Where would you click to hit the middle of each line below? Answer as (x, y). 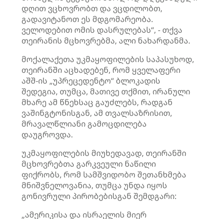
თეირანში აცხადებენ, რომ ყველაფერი (101, 70)
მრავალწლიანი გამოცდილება (84, 124)
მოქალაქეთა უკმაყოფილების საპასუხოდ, (108, 59)
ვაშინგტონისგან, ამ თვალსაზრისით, (97, 113)
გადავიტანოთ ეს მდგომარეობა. (87, 19)
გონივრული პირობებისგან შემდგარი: (99, 196)
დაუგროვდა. (47, 134)
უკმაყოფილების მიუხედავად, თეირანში (104, 153)
